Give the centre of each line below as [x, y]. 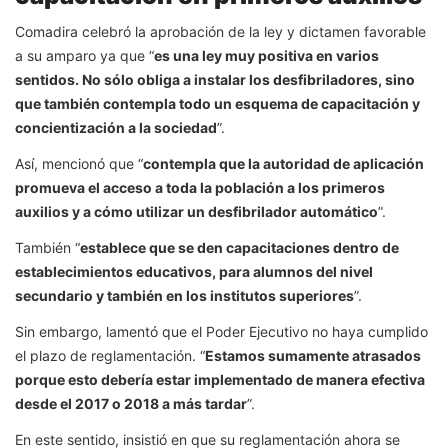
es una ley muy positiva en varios [266, 55]
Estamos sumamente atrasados [313, 355]
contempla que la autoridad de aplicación [283, 163]
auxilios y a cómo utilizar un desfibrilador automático [196, 211]
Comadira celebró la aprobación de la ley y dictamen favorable [220, 31]
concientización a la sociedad [116, 127]
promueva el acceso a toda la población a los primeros [200, 187]
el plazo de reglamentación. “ [110, 355]
